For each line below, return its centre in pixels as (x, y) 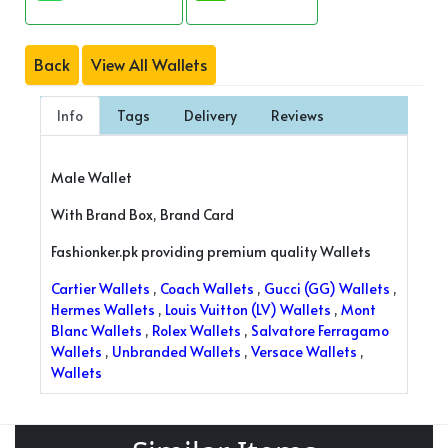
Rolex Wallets (196, 330)
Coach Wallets (207, 288)
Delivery (210, 115)
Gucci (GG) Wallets (327, 288)
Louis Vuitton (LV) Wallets (248, 309)
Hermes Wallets (103, 309)
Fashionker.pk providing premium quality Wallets (211, 251)
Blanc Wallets (96, 330)
